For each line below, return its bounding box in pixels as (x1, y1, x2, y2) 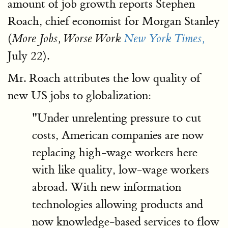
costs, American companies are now (32, 128, 204, 142)
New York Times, (124, 32, 205, 46)
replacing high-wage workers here (32, 145, 197, 160)
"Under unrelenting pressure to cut (32, 110, 202, 125)
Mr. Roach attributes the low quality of (8, 71, 201, 85)
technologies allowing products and (32, 197, 203, 212)
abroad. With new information (32, 180, 181, 194)
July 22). (8, 48, 49, 63)
